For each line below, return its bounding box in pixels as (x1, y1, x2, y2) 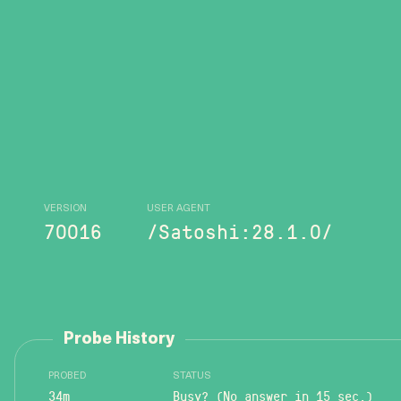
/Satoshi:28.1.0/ (147, 216, 333, 244)
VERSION (44, 203, 87, 214)
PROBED (48, 371, 86, 381)
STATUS (173, 371, 211, 381)
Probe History (64, 331, 175, 348)
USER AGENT (147, 203, 210, 214)
